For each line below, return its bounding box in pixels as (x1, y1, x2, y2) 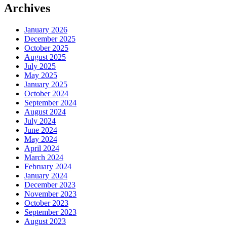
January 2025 (24, 80, 67, 89)
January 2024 (24, 171, 67, 180)
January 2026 (24, 25, 67, 34)
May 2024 (24, 134, 57, 143)
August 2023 (24, 216, 66, 225)
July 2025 (24, 61, 56, 70)
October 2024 (24, 89, 68, 98)
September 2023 (24, 207, 77, 216)
